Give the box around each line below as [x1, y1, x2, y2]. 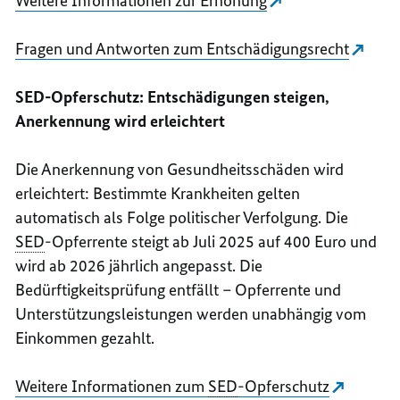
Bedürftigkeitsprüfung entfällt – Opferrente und [15, 279, 342, 301]
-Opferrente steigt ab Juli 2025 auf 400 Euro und [45, 231, 378, 253]
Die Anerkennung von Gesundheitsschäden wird [15, 159, 345, 180]
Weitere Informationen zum [15, 376, 209, 397]
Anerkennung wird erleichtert [15, 111, 226, 132]
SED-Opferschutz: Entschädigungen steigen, [15, 87, 330, 108]
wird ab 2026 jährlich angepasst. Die [15, 255, 263, 277]
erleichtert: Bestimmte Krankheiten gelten [15, 183, 301, 204]
